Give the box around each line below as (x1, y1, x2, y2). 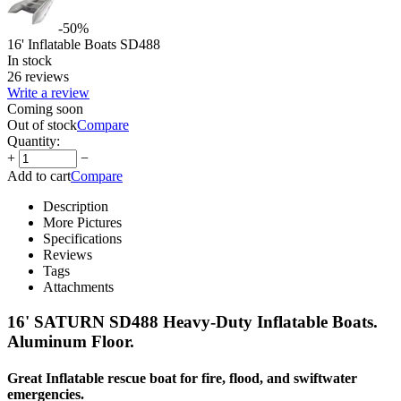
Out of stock (7, 116, 77, 132)
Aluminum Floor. (7, 331, 134, 351)
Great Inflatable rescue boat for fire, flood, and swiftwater (7, 370, 357, 386)
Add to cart (7, 167, 71, 183)
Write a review (7, 84, 90, 100)
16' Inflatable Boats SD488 (7, 36, 160, 52)
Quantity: (7, 132, 60, 149)
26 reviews (7, 68, 69, 84)
